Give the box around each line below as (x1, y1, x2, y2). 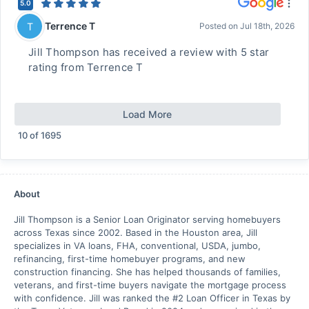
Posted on (199, 21, 240, 31)
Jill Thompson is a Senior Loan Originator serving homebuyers (14, 214, 281, 225)
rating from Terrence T (28, 61, 143, 74)
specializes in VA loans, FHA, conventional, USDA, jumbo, (14, 240, 261, 251)
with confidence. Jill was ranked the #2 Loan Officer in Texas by (14, 292, 290, 303)
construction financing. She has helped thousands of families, (14, 266, 281, 277)
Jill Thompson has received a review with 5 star (28, 46, 270, 59)
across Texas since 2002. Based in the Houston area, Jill (14, 227, 257, 238)
